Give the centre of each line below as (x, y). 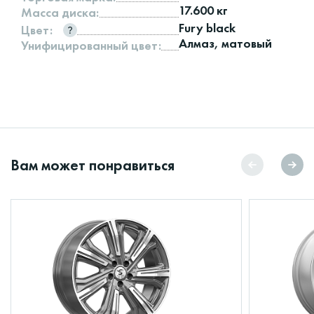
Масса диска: (60, 12)
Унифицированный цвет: (91, 45)
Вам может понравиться (93, 165)
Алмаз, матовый (226, 43)
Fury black (207, 28)
